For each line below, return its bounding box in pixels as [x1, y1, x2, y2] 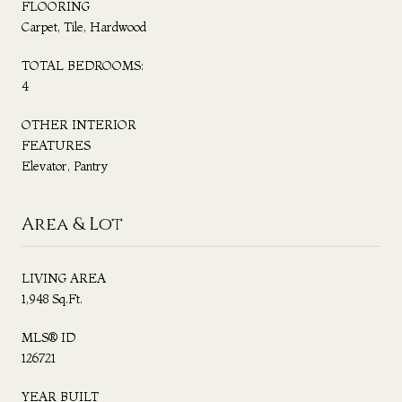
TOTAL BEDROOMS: [22, 57, 144, 74]
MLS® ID [22, 328, 75, 345]
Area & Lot [22, 211, 123, 236]
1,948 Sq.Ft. [22, 290, 83, 307]
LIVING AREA [22, 269, 106, 286]
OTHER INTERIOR [22, 116, 136, 133]
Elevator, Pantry [22, 157, 108, 174]
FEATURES [22, 136, 91, 153]
